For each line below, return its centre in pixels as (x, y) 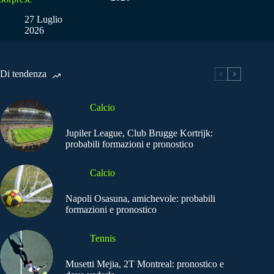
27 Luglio (43, 20)
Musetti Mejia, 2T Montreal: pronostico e (145, 264)
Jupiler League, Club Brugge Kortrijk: (139, 133)
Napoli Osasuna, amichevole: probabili (140, 198)
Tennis (103, 238)
